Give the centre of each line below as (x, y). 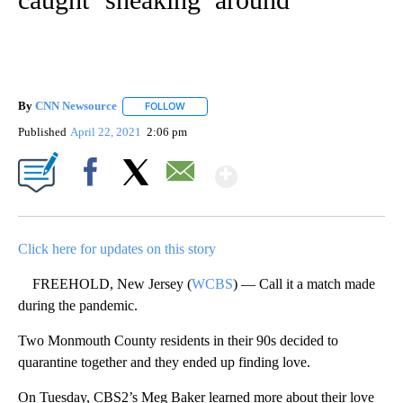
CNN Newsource (76, 106)
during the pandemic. (78, 305)
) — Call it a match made (304, 283)
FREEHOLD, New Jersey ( (105, 283)
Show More (307, 169)
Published (42, 131)
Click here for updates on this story (117, 248)
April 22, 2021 (107, 131)
